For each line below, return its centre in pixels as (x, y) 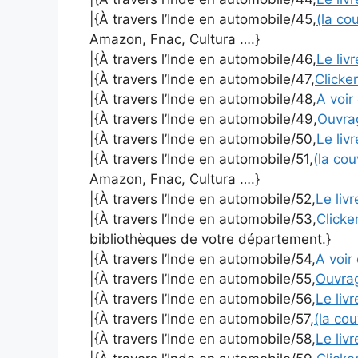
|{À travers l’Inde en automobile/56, (203, 299)
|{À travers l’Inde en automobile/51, (201, 159)
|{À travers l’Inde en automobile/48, (203, 99)
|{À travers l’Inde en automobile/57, (202, 319)
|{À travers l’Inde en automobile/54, (203, 259)
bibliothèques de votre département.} (210, 239)
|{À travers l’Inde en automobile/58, (203, 339)
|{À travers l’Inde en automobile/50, (203, 139)
